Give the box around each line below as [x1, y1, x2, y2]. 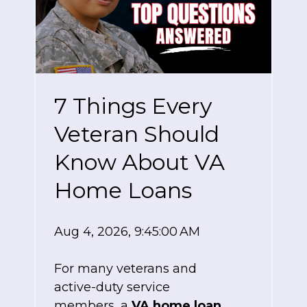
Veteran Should [54, 120, 219, 147]
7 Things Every [54, 92, 212, 119]
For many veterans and [54, 260, 197, 276]
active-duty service [54, 279, 170, 295]
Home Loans [54, 176, 192, 204]
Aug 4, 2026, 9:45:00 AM [54, 223, 200, 239]
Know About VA [54, 148, 225, 175]
